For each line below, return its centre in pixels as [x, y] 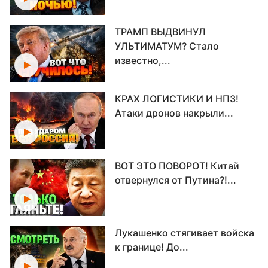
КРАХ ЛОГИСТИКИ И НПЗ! [177, 99]
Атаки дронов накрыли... [174, 113]
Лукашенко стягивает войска [185, 233]
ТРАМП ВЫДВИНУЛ [160, 32]
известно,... [143, 60]
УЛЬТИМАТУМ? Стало [167, 46]
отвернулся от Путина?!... [176, 180]
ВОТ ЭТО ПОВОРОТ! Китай [177, 166]
